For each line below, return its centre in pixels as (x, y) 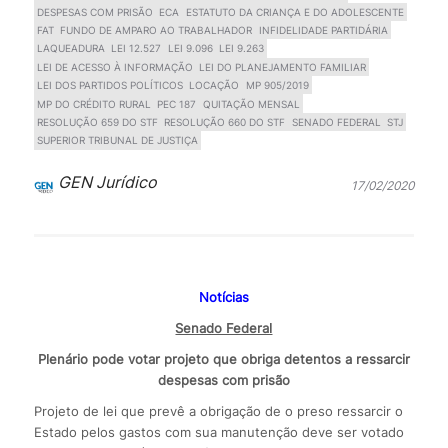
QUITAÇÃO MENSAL (251, 103)
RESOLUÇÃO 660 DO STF (225, 121)
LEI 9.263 (241, 48)
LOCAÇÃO (214, 85)
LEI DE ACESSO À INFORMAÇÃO (114, 66)
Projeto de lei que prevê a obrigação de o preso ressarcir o (218, 410)
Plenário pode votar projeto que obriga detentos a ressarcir (223, 358)
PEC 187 (177, 103)
